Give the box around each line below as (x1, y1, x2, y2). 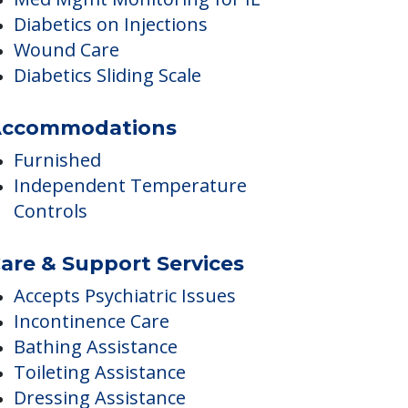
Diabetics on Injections (13, 83, 208, 108)
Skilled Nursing (13, 32, 143, 57)
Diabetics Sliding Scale (13, 134, 201, 159)
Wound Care (13, 108, 119, 134)
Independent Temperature (13, 244, 247, 270)
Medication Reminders (13, 6, 206, 32)
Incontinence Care (13, 380, 169, 405)
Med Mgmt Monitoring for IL (13, 57, 260, 83)
